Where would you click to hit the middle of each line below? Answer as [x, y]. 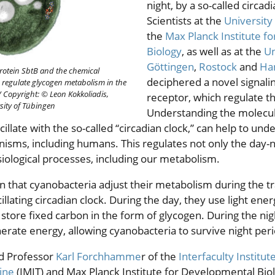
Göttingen [170, 67]
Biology [164, 51]
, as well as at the [223, 51]
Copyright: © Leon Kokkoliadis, [56, 94]
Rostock [218, 67]
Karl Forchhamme [99, 256]
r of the [160, 256]
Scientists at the [185, 21]
